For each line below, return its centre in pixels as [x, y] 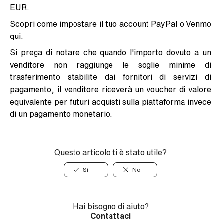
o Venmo [194, 24]
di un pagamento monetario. [61, 114]
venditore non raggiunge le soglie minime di [110, 65]
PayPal [164, 24]
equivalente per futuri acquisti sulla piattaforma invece [110, 102]
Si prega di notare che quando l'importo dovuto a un [110, 53]
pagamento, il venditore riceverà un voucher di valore [110, 90]
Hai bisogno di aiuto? [110, 206]
